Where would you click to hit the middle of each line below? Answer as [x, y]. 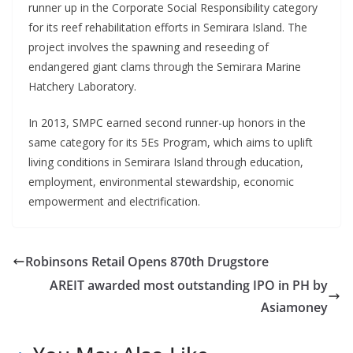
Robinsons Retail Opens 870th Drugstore [147, 261]
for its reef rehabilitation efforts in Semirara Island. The [168, 27]
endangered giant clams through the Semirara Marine [165, 66]
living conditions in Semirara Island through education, [166, 162]
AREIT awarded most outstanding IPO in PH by [189, 285]
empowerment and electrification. [114, 201]
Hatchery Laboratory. [82, 86]
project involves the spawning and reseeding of [149, 46]
